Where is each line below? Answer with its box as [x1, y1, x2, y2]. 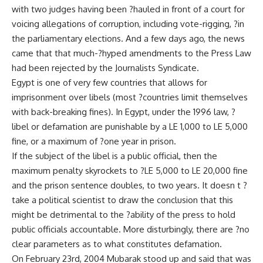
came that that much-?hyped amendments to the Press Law [12, 48, 251, 59]
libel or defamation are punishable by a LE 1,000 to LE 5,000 [12, 121, 248, 132]
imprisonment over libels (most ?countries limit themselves [12, 92, 248, 103]
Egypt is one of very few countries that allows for [12, 77, 207, 88]
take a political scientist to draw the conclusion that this [12, 194, 233, 205]
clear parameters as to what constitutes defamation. [12, 238, 222, 249]
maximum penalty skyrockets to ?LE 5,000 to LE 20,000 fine [12, 165, 248, 176]
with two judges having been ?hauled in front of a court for [12, 4, 245, 15]
